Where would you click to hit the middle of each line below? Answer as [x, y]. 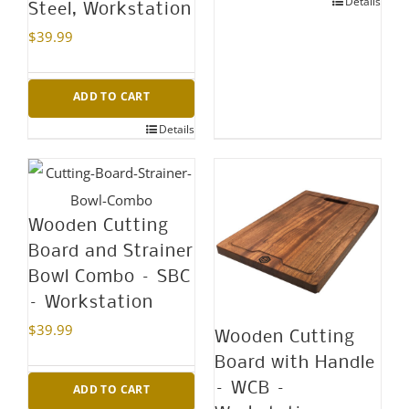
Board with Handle [295, 364]
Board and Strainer [111, 252]
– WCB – [251, 389]
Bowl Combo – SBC [110, 278]
